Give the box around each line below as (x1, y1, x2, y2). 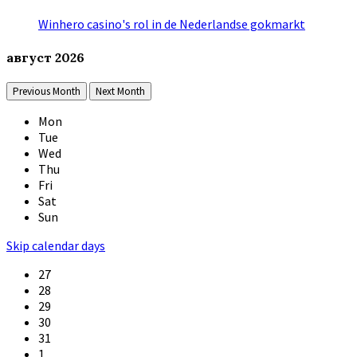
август (6, 49, 55, 65)
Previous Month (13, 84, 80, 98)
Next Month (96, 84, 145, 98)
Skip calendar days (6, 237, 105, 253)
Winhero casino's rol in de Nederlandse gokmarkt (38, 16, 305, 33)
